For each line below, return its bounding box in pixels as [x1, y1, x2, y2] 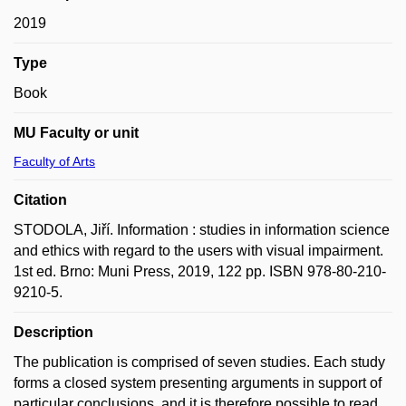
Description [14, 324, 93, 340]
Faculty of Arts [14, 154, 95, 169]
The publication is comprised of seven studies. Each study [14, 354, 385, 370]
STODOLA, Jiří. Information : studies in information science [14, 222, 390, 237]
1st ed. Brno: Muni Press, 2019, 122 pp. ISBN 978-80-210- [14, 264, 386, 279]
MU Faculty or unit [14, 125, 139, 140]
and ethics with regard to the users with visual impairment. [14, 243, 383, 258]
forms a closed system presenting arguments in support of [14, 375, 382, 391]
